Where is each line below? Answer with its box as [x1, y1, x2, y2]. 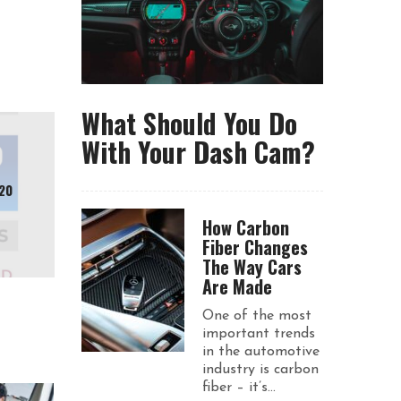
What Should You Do [81, 102, 297, 143]
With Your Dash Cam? [81, 131, 315, 172]
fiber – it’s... [202, 380, 276, 395]
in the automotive [202, 345, 320, 359]
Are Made [202, 273, 272, 300]
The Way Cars [202, 253, 302, 280]
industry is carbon [202, 363, 319, 377]
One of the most [202, 309, 311, 323]
